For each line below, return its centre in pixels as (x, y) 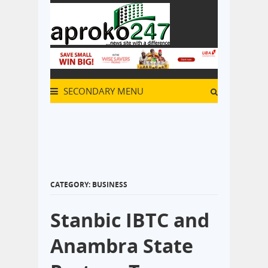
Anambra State (122, 245)
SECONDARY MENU (102, 91)
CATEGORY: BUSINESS (89, 184)
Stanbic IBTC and (130, 220)
